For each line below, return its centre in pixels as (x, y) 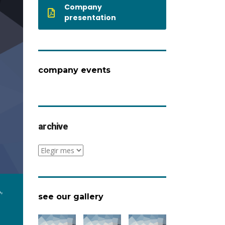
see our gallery (71, 197)
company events (74, 70)
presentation (90, 18)
